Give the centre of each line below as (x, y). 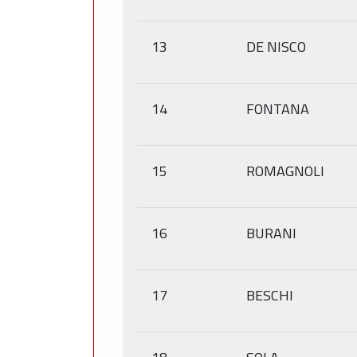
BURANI (271, 233)
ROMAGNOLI (285, 171)
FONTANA (278, 108)
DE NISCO (276, 46)
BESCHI (270, 295)
